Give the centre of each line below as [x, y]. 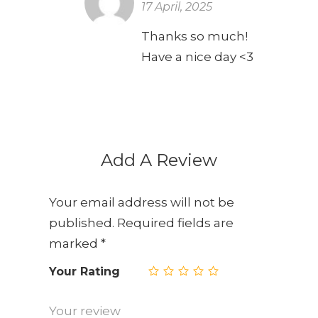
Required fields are [174, 223]
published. [81, 223]
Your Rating [84, 272]
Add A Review [159, 160]
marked [75, 244]
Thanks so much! [194, 37]
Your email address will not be [141, 203]
